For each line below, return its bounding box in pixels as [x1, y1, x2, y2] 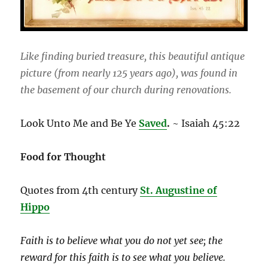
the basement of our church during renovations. [20, 84, 232, 96]
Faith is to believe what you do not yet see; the [20, 234, 223, 247]
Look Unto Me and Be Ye [20, 117, 139, 130]
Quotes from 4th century [20, 184, 138, 197]
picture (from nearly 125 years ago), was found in [20, 67, 238, 80]
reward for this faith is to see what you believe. [20, 251, 226, 264]
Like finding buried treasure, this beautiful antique [20, 50, 245, 63]
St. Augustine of [140, 184, 218, 197]
